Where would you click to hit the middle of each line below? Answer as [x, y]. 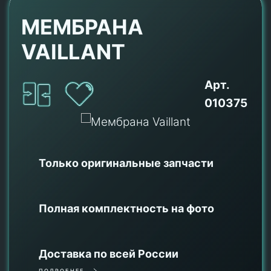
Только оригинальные [101, 163]
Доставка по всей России [109, 253]
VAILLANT [73, 52]
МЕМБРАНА [82, 27]
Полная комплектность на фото [126, 208]
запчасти [188, 163]
